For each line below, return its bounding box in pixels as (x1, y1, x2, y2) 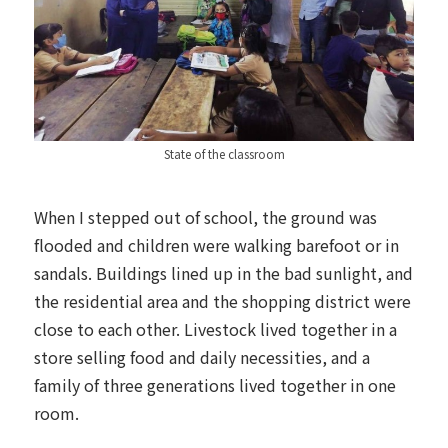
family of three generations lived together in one (34, 372, 396, 397)
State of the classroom (163, 145, 285, 162)
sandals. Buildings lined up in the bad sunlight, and (34, 260, 413, 285)
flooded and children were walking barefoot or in (34, 232, 399, 257)
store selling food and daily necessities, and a (34, 344, 370, 369)
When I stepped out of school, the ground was (34, 204, 377, 229)
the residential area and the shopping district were (34, 288, 411, 313)
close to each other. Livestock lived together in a (34, 316, 397, 341)
